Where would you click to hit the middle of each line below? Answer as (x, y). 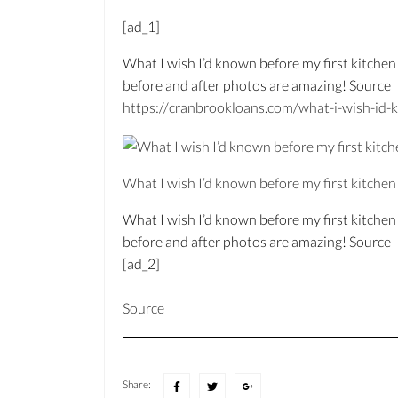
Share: (137, 384)
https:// (146, 107)
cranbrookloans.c (221, 107)
